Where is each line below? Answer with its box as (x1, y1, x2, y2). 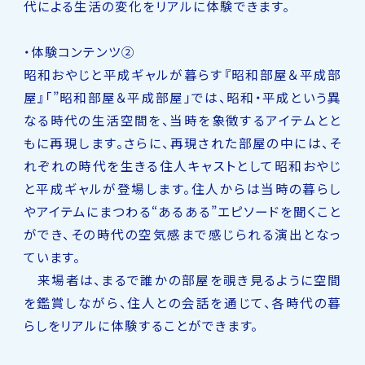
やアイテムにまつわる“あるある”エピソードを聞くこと (23, 201, 342, 220)
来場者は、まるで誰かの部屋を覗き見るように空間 (23, 270, 342, 288)
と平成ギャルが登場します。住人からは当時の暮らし (23, 178, 342, 197)
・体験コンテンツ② (23, 42, 136, 60)
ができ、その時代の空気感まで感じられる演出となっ (23, 224, 342, 243)
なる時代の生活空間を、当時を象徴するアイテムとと (23, 110, 342, 129)
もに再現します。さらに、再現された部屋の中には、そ (23, 133, 342, 152)
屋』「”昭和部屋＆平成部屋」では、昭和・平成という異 (23, 87, 342, 106)
